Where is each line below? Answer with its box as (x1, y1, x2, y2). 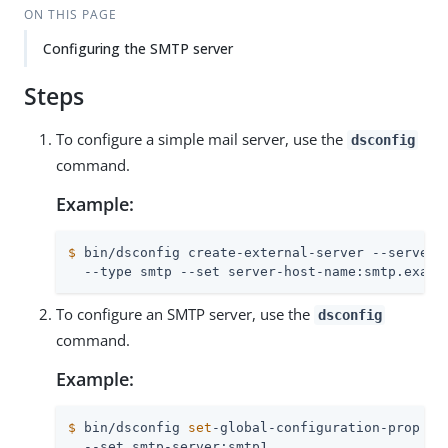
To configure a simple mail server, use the (56, 129, 347, 149)
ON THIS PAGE (23, 6, 117, 23)
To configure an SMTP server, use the (56, 304, 314, 324)
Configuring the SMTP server (43, 39, 233, 58)
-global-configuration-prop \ (212, 420, 436, 435)
